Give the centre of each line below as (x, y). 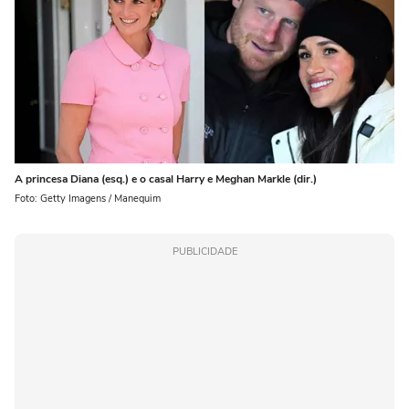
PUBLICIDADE (204, 251)
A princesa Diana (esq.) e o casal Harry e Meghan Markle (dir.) (166, 178)
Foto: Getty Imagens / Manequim (88, 198)
